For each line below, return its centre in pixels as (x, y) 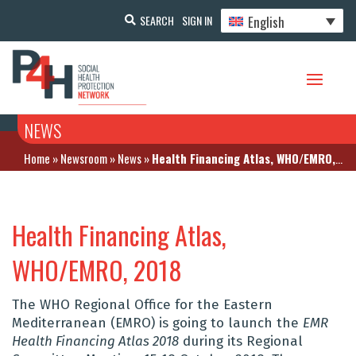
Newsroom (84, 159)
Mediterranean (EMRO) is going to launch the (157, 323)
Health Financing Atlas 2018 (95, 342)
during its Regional (241, 342)
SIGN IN (197, 20)
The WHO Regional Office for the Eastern (142, 305)
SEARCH (157, 20)
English (267, 21)
